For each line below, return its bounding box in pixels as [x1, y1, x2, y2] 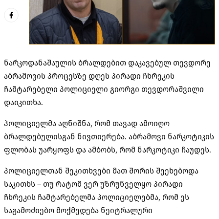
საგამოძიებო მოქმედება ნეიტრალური [4, 205, 153, 215]
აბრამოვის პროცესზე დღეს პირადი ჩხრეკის [4, 71, 175, 81]
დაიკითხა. [4, 97, 43, 107]
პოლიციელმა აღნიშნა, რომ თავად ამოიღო [4, 118, 170, 128]
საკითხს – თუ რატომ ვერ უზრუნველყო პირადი [4, 179, 183, 189]
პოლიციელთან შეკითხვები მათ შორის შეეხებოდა [4, 166, 198, 175]
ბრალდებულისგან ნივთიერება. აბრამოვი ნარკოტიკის [4, 131, 214, 141]
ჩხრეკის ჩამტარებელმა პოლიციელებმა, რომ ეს [4, 192, 189, 202]
